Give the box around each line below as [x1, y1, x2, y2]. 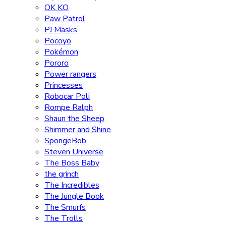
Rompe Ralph [44, 101, 93, 113]
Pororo [44, 57, 69, 69]
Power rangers [44, 68, 96, 80]
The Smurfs [44, 201, 86, 213]
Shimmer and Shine [44, 124, 111, 135]
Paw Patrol [44, 13, 85, 24]
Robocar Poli [44, 90, 90, 102]
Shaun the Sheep [44, 112, 104, 124]
